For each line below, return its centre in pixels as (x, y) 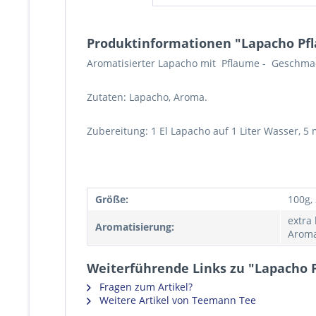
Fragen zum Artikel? (145, 287)
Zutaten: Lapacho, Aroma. (147, 97)
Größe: (112, 199)
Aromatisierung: (135, 227)
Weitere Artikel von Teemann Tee (176, 300)
